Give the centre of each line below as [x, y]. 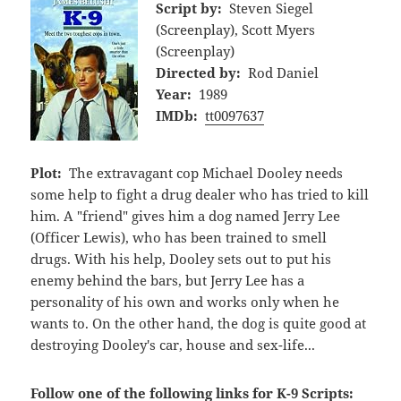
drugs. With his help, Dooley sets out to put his [181, 258]
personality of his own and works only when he [185, 301]
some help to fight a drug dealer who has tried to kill [200, 194]
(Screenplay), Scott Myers [236, 29]
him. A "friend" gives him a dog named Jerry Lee [186, 215]
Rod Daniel [283, 72]
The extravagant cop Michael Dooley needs [205, 172]
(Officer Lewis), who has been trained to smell [179, 237]
